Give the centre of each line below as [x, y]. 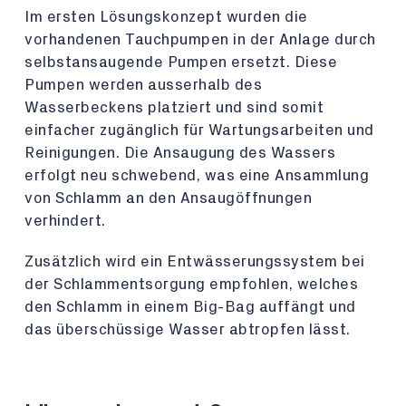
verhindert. [65, 221]
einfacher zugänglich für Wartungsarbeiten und [199, 130]
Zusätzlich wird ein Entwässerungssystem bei [195, 261]
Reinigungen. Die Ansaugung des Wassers [180, 153]
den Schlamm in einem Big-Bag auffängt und [190, 307]
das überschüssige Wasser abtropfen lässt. [188, 329]
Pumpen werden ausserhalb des [143, 85]
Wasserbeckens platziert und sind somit [174, 107]
